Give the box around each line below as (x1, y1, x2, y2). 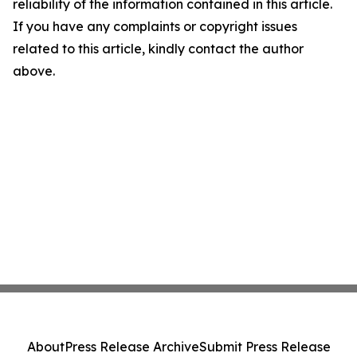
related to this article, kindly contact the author (13, 41, 304, 57)
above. (13, 63, 55, 79)
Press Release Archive (64, 339, 199, 355)
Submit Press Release (198, 339, 331, 355)
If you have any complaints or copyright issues (13, 18, 297, 34)
